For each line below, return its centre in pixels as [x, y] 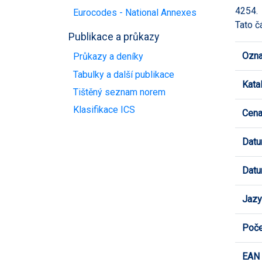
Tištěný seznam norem [119, 92]
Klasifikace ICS [104, 110]
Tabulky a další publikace [124, 74]
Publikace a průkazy [114, 37]
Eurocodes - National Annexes [135, 12]
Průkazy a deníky [108, 57]
